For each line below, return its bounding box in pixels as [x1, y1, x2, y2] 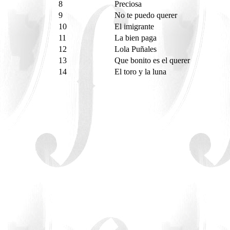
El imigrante [114, 22, 156, 31]
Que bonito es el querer [114, 56, 192, 65]
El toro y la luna [114, 67, 168, 76]
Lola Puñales [114, 45, 159, 53]
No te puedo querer [114, 11, 179, 20]
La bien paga [114, 33, 159, 42]
